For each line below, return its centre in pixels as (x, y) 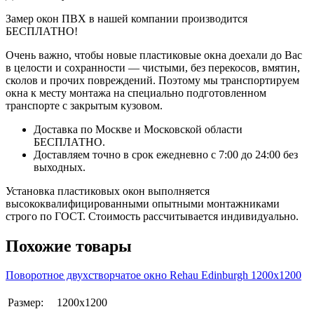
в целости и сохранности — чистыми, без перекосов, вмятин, (153, 67)
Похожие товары (69, 246)
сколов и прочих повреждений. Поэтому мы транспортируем (152, 80)
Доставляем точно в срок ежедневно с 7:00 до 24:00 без (166, 154)
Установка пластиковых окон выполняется (108, 191)
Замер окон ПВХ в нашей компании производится (127, 18)
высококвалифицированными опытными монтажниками (143, 203)
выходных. (60, 167)
